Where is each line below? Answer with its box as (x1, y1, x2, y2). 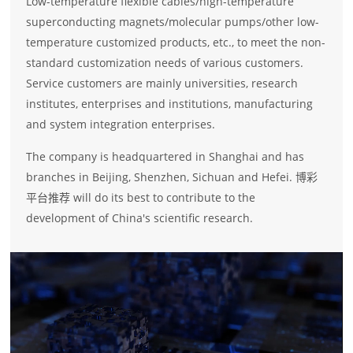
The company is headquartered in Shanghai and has (26, 149, 305, 164)
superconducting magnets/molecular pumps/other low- (26, 14, 320, 29)
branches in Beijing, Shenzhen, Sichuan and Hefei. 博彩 (26, 169, 318, 184)
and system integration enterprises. (26, 117, 216, 132)
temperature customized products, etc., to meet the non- (26, 35, 326, 50)
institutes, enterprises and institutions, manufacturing (26, 96, 314, 111)
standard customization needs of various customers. (26, 55, 304, 70)
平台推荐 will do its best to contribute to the (26, 190, 256, 205)
